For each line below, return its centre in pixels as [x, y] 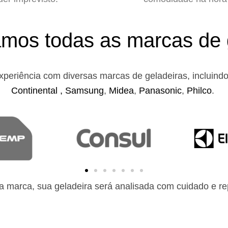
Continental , [38, 91]
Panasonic [160, 91]
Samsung [84, 91]
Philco [199, 91]
